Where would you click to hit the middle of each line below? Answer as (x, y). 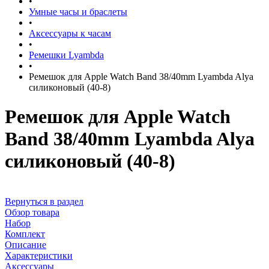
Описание (26, 244)
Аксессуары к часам (70, 33)
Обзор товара (32, 212)
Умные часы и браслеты (78, 12)
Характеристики (39, 255)
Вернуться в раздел (44, 201)
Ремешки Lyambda (66, 55)
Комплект (25, 234)
